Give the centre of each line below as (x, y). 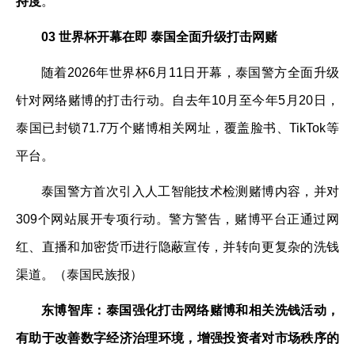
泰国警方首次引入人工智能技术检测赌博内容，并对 (190, 191)
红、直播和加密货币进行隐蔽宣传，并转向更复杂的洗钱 (177, 247)
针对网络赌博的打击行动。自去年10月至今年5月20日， (177, 100)
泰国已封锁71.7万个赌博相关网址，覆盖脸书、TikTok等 (177, 128)
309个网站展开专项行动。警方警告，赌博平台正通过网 (177, 219)
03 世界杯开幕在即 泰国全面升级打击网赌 (159, 37)
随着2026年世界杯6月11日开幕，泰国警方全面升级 (190, 73)
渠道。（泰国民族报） (79, 275)
